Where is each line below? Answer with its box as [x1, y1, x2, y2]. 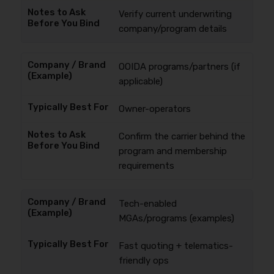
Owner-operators [118, 103, 191, 114]
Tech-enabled [118, 198, 177, 209]
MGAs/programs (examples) [118, 213, 234, 224]
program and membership [118, 146, 227, 157]
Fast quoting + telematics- [118, 240, 233, 251]
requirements [118, 160, 174, 171]
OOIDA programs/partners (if [118, 61, 240, 72]
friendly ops [118, 255, 169, 266]
